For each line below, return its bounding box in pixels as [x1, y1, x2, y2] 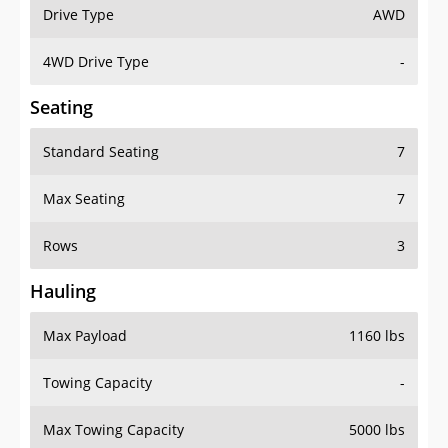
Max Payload [43, 326, 127, 346]
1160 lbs [349, 326, 405, 346]
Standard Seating [43, 142, 159, 162]
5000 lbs [349, 420, 405, 440]
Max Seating [43, 189, 125, 209]
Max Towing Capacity [43, 420, 184, 440]
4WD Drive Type [43, 52, 149, 72]
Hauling [30, 279, 96, 304]
